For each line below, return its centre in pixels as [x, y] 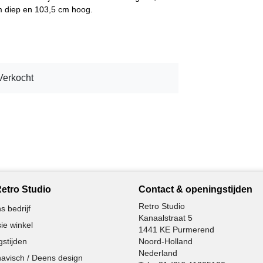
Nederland [158, 253]
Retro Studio [162, 206]
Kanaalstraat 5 [166, 218]
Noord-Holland [166, 241]
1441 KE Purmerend [176, 229]
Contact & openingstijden [195, 189]
